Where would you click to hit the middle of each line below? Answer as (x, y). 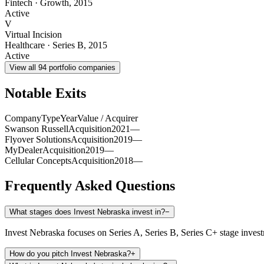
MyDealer (24, 150)
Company (23, 118)
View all (24, 68)
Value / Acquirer (108, 118)
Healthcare (25, 45)
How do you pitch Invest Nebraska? (70, 253)
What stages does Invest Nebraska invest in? (87, 212)
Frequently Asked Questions (90, 185)
